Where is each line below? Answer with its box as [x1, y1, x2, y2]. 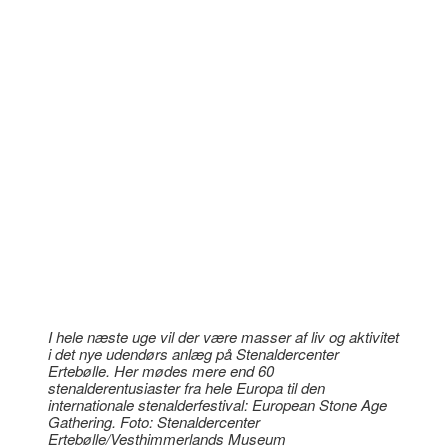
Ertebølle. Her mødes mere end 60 [48, 360, 274, 382]
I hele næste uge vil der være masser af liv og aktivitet [48, 326, 399, 348]
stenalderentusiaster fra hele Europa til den [48, 377, 325, 399]
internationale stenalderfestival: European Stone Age [48, 394, 387, 416]
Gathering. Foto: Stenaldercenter [48, 411, 260, 433]
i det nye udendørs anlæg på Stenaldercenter [48, 343, 339, 365]
